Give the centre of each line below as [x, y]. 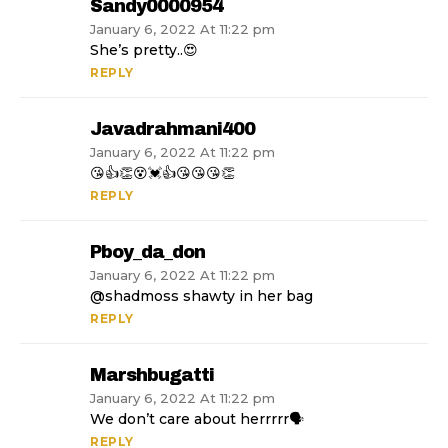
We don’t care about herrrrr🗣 [197, 419]
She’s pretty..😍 [144, 50]
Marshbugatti [152, 375]
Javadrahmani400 [172, 129]
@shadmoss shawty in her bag [201, 296]
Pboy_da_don [147, 252]
